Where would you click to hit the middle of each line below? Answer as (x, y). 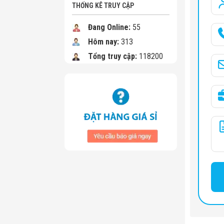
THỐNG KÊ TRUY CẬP (103, 5)
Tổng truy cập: (112, 56)
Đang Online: (109, 27)
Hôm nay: (103, 42)
